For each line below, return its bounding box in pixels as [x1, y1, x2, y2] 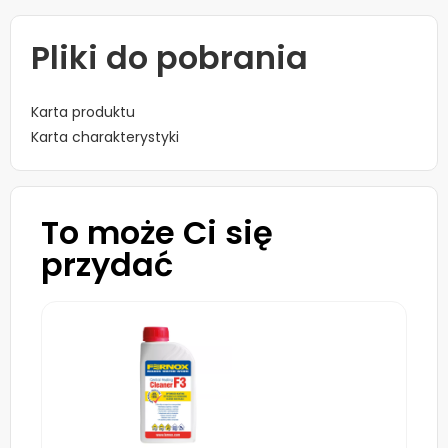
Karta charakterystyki [31, 126, 179, 147]
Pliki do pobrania [31, 34, 308, 80]
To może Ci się [41, 209, 273, 255]
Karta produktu [31, 101, 135, 122]
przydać [41, 241, 173, 287]
